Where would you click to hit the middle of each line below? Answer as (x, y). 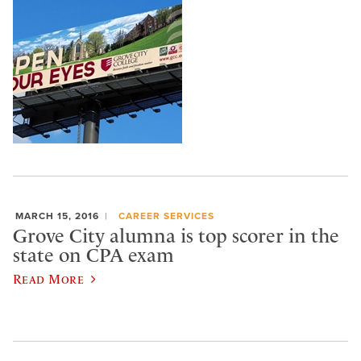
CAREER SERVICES (166, 216)
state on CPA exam (93, 256)
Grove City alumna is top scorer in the (176, 237)
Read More (49, 278)
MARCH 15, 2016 (57, 216)
